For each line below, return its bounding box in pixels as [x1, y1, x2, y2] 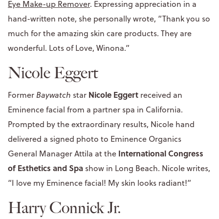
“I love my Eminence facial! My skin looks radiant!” [8, 177, 191, 188]
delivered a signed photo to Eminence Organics [8, 133, 181, 144]
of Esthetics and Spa [8, 162, 85, 174]
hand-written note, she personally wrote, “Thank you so [8, 13, 210, 24]
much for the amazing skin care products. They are [8, 27, 192, 39]
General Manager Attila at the [8, 148, 116, 159]
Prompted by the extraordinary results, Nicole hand [8, 118, 195, 130]
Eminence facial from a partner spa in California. [8, 104, 183, 115]
